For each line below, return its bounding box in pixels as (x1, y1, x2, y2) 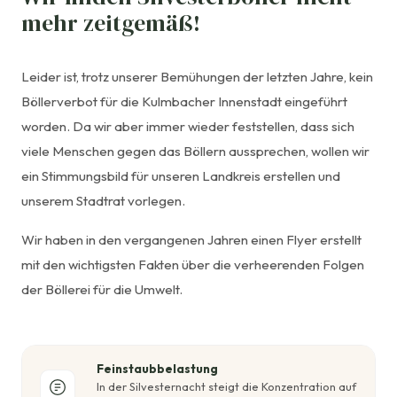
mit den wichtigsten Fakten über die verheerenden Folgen (21, 255, 364, 273)
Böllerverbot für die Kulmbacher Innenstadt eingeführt (21, 92, 347, 110)
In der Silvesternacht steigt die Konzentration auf (97, 379, 356, 394)
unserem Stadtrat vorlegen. (21, 191, 185, 209)
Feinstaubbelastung (97, 361, 218, 378)
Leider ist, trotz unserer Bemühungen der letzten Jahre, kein (21, 67, 373, 85)
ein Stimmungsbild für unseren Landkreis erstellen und (21, 167, 340, 184)
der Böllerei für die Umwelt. (21, 280, 183, 298)
